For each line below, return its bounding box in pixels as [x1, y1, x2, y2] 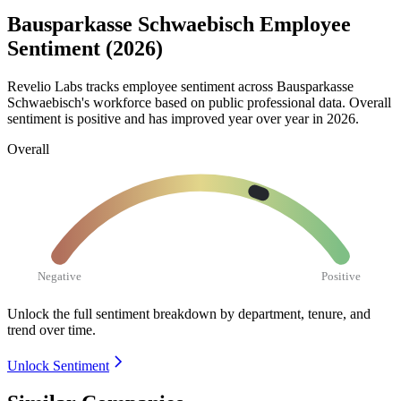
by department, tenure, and [220, 305, 371, 321]
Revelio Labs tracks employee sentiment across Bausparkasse [7, 78, 354, 94]
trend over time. [7, 321, 96, 337]
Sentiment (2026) [7, 37, 163, 61]
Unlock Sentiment [7, 357, 109, 373]
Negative [38, 269, 82, 283]
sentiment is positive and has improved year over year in [7, 110, 327, 126]
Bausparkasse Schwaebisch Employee [7, 13, 351, 37]
